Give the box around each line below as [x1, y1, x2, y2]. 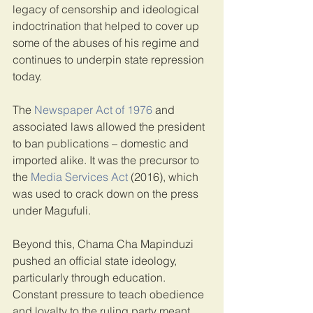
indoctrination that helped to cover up [13, 18, 202, 33]
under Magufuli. [13, 203, 91, 217]
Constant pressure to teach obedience [13, 286, 207, 301]
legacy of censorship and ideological [13, 1, 202, 16]
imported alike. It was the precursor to [13, 152, 202, 167]
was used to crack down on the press [13, 186, 201, 201]
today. [13, 68, 42, 83]
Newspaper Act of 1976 [34, 102, 152, 117]
